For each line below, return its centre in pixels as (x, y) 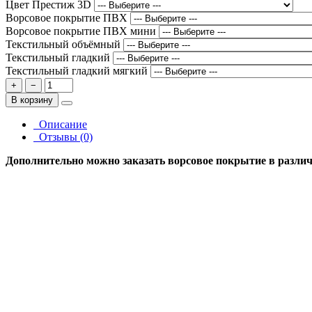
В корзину (32, 100)
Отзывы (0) (63, 136)
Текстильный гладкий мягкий (78, 70)
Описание (60, 124)
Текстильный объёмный (64, 44)
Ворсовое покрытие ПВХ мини (82, 31)
